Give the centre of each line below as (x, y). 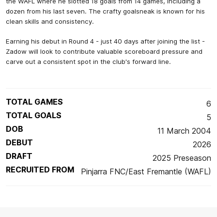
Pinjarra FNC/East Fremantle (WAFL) (146, 171)
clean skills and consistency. (50, 21)
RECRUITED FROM (40, 169)
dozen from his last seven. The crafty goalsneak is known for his (105, 11)
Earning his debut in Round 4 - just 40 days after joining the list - (105, 41)
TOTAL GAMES (34, 101)
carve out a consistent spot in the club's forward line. (88, 61)
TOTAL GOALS (34, 115)
